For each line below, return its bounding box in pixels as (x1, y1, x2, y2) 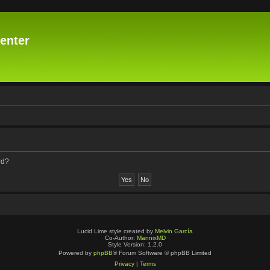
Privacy (114, 260, 134, 267)
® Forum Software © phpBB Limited (113, 250, 212, 256)
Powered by (58, 250, 93, 256)
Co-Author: (104, 234, 137, 241)
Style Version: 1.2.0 (108, 241, 162, 248)
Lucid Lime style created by (77, 228, 155, 234)
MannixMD (136, 234, 166, 241)
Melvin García (155, 228, 193, 234)
